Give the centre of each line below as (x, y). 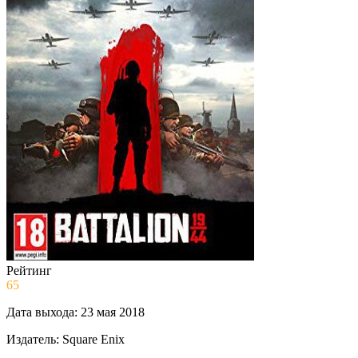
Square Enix (93, 339)
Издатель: (33, 339)
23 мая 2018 (113, 312)
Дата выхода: (42, 312)
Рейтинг (29, 270)
